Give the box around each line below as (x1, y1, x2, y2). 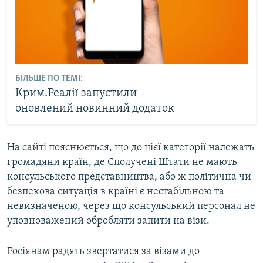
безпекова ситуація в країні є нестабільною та (7, 186, 224, 197)
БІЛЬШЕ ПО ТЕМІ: (15, 74, 83, 84)
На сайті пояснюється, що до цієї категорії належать (7, 141, 254, 153)
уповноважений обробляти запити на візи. (7, 215, 210, 227)
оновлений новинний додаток (15, 103, 174, 115)
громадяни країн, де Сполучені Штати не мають (7, 156, 237, 168)
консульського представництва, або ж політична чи (7, 171, 251, 183)
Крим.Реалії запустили (15, 87, 137, 100)
